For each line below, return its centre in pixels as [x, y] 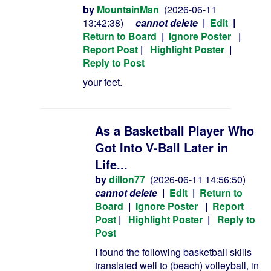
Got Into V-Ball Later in [162, 147]
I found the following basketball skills [173, 252]
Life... [111, 164]
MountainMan [128, 9]
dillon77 [127, 179]
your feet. [103, 82]
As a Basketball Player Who [175, 130]
